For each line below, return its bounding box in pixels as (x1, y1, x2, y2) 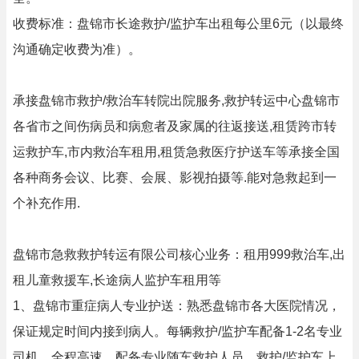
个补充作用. (13, 196, 80, 210)
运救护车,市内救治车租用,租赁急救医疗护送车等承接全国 (13, 145, 340, 159)
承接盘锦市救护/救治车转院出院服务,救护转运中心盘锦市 (13, 94, 340, 107)
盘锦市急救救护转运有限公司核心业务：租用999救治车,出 (13, 248, 345, 261)
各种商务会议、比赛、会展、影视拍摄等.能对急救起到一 (13, 171, 337, 184)
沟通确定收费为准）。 (13, 42, 141, 56)
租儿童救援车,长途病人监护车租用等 (13, 273, 221, 287)
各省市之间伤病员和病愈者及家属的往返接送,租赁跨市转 (13, 119, 337, 133)
